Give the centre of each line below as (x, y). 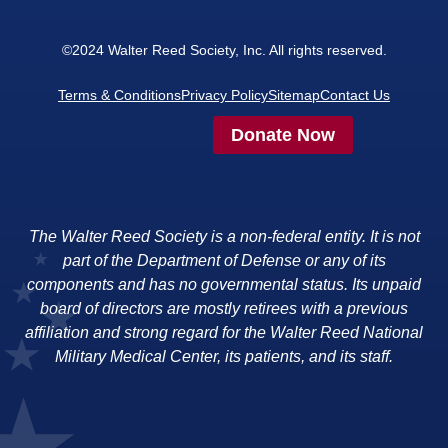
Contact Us (355, 94)
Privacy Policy (224, 94)
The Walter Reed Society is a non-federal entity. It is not (224, 237)
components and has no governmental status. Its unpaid (224, 285)
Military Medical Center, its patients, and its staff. (224, 357)
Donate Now (283, 135)
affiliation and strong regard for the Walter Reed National (224, 333)
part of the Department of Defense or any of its (224, 261)
